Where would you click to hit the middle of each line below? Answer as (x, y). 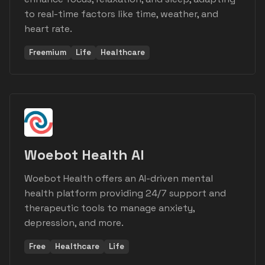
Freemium (48, 53)
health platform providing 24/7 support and (125, 193)
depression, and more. (74, 223)
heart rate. (48, 29)
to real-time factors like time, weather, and (121, 14)
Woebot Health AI (84, 155)
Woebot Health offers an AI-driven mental (119, 179)
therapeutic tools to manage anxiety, (109, 208)
